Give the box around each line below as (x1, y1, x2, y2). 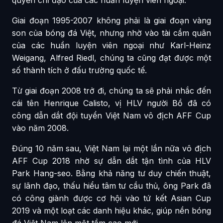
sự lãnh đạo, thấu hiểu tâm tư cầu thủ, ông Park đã (12, 180, 211, 191)
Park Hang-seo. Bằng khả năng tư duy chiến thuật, (12, 168, 211, 178)
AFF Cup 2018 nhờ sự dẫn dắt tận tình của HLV (12, 155, 211, 166)
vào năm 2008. (12, 122, 69, 133)
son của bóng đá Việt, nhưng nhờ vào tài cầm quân (12, 27, 211, 38)
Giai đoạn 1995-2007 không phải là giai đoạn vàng (12, 15, 211, 25)
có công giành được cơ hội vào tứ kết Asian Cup (12, 193, 211, 203)
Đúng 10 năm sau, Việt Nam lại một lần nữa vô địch (12, 143, 211, 153)
